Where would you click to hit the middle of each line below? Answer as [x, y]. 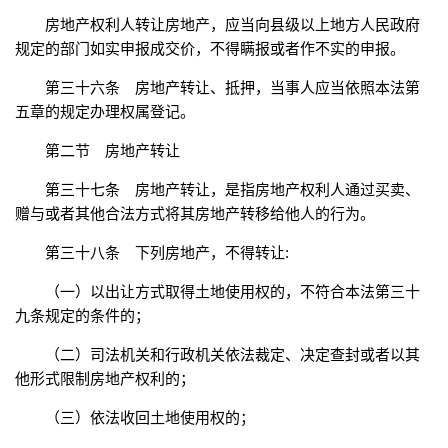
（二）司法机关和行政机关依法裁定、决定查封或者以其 [232, 355]
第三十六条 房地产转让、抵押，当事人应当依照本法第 [232, 88]
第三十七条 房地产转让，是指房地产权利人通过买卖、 [232, 190]
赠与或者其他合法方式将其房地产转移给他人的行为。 [195, 214]
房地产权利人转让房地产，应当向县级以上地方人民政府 [232, 25]
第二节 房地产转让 [112, 151]
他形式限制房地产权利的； [105, 379]
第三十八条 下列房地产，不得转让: [167, 253]
